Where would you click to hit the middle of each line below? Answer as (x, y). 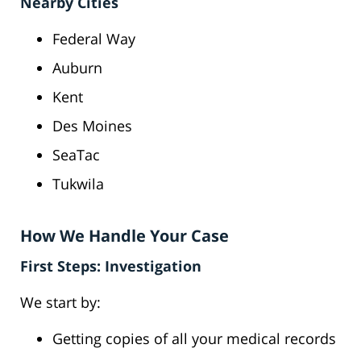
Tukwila (78, 184)
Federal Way (94, 39)
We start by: (60, 303)
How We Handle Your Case (124, 236)
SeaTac (76, 155)
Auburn (77, 68)
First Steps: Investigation (111, 266)
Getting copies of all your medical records (194, 339)
